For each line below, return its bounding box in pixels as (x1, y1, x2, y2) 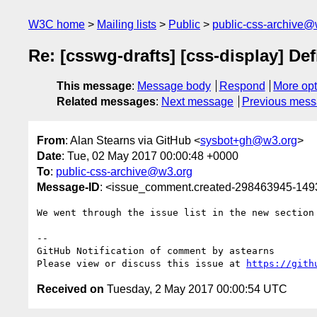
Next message (161, 96, 234, 108)
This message (57, 80, 132, 93)
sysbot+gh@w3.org (200, 134, 297, 146)
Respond (219, 80, 265, 93)
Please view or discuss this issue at (37, 258, 246, 269)
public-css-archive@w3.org (56, 165, 192, 178)
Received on (37, 282, 104, 295)
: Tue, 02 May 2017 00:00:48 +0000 (62, 149, 238, 162)
